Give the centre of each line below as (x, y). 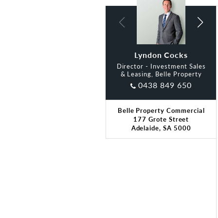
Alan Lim (161, 55)
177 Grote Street (161, 119)
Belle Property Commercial (161, 110)
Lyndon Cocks (161, 55)
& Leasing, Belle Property (161, 74)
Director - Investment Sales (161, 66)
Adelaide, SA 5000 (161, 128)
